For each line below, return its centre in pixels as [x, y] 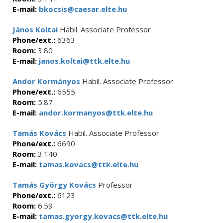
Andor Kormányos [46, 81]
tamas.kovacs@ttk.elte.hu [88, 164]
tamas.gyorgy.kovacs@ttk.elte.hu [102, 216]
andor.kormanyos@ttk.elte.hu [95, 112]
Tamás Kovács [39, 133]
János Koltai [35, 29]
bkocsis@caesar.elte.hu [82, 9]
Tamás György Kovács [54, 185]
